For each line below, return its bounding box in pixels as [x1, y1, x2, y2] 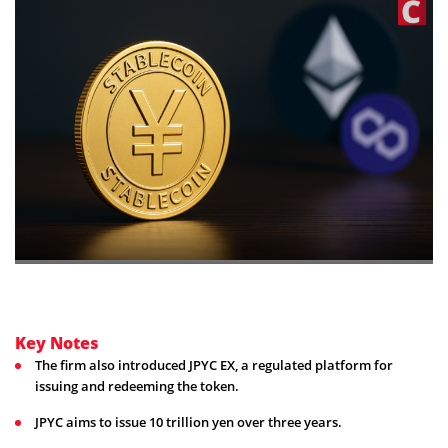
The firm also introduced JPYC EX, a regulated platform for [35, 356, 393, 375]
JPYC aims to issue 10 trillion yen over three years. [35, 413, 342, 432]
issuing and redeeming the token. [35, 377, 239, 396]
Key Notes [15, 332, 99, 355]
